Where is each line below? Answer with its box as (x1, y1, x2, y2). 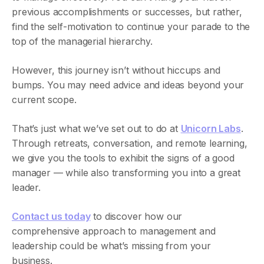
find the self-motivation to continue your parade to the (12, 21, 250, 32)
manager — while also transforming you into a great (12, 167, 240, 179)
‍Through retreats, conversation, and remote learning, (12, 137, 247, 149)
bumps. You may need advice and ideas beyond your (12, 79, 245, 91)
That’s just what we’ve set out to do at (12, 123, 181, 134)
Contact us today (12, 210, 91, 222)
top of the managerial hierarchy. (12, 35, 153, 47)
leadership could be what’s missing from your (12, 240, 211, 252)
